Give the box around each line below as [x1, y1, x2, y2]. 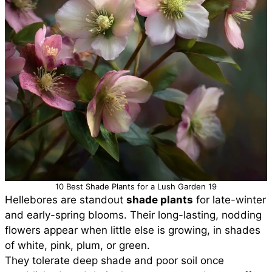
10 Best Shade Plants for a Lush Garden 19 [55, 182, 217, 191]
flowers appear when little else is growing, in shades [5, 224, 260, 236]
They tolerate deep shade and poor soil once [5, 254, 224, 267]
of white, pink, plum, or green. [5, 239, 150, 251]
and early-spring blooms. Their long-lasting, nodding [5, 209, 262, 221]
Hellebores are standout [5, 194, 126, 206]
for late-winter [193, 194, 266, 206]
